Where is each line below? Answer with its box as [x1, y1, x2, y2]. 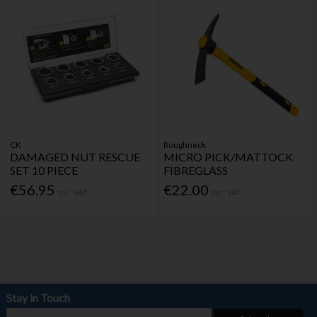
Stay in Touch [6, 291, 70, 305]
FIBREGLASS [163, 163, 229, 178]
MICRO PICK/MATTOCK [163, 150, 294, 164]
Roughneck [163, 139, 207, 151]
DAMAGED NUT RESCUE [10, 150, 141, 164]
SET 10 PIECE [10, 163, 79, 178]
